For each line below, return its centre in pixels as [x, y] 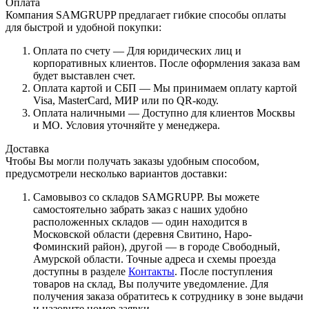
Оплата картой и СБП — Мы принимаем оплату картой [165, 88]
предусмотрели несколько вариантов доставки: [116, 173]
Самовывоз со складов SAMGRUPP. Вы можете [146, 197]
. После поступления [223, 271]
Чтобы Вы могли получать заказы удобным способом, [132, 161]
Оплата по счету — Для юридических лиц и [137, 50]
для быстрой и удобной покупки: [83, 27]
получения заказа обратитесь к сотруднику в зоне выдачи [168, 296]
